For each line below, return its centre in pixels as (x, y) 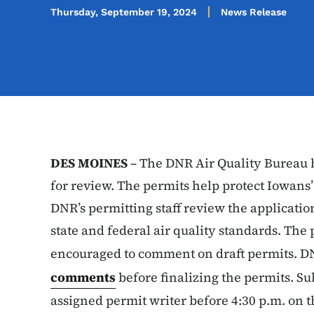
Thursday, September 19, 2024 (124, 12)
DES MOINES (89, 163)
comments (83, 277)
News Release (254, 12)
